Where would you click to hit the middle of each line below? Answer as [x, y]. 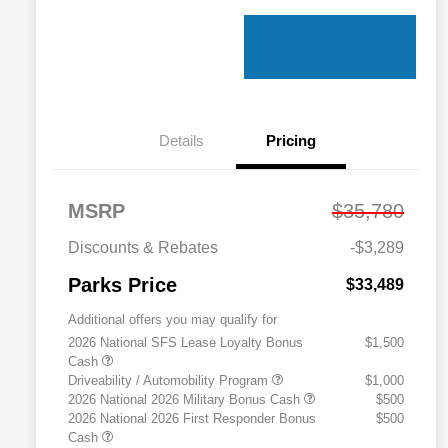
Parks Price [122, 284]
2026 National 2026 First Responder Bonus [192, 418]
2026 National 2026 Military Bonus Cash [186, 399]
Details [181, 140]
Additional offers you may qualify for [172, 319]
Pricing [291, 140]
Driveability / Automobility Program [170, 380]
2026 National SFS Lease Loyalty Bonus [185, 342]
